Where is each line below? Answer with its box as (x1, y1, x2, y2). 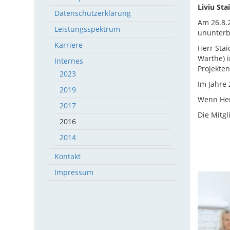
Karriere (54, 40, 83, 50)
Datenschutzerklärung (54, 8, 131, 18)
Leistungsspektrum (54, 24, 121, 34)
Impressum (54, 167, 94, 177)
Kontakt (54, 151, 81, 161)
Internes (54, 56, 84, 66)
